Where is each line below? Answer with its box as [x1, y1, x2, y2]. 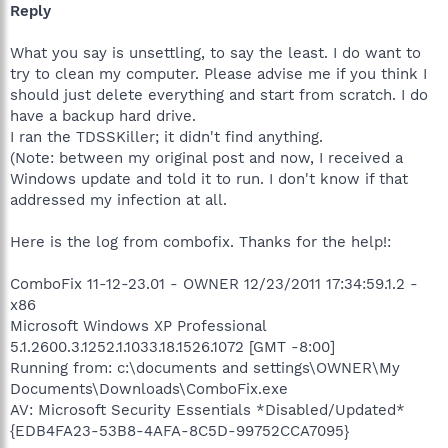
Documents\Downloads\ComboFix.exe [10, 379, 288, 398]
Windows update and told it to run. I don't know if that [10, 169, 408, 188]
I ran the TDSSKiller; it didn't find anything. [10, 127, 323, 146]
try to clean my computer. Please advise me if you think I [10, 64, 427, 83]
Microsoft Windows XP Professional [10, 316, 266, 335]
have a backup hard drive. [10, 106, 196, 125]
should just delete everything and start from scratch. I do [10, 85, 428, 104]
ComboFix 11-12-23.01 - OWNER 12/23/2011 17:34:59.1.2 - [10, 274, 418, 293]
